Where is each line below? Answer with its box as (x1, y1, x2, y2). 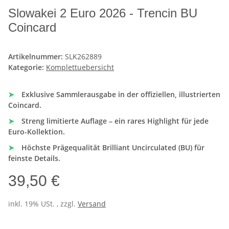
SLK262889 (65, 52, 102, 62)
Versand (78, 199, 106, 209)
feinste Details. (8, 153, 60, 164)
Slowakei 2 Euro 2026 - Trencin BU (8, 6, 197, 20)
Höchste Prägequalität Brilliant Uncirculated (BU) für (19, 143, 204, 153)
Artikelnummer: (8, 52, 65, 62)
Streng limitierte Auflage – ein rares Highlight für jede (19, 116, 209, 126)
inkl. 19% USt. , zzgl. (8, 199, 78, 209)
